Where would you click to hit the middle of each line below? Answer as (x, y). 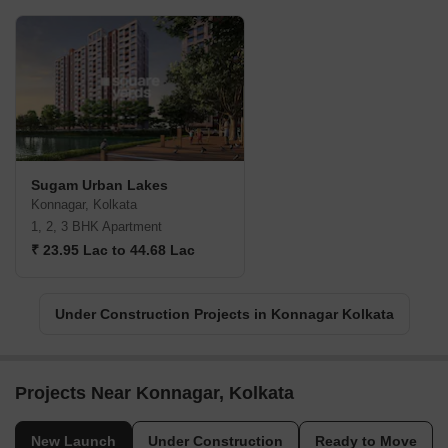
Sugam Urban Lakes (99, 185)
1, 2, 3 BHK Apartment (96, 227)
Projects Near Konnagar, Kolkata (154, 393)
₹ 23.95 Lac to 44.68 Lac (113, 250)
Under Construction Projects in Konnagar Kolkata (224, 314)
